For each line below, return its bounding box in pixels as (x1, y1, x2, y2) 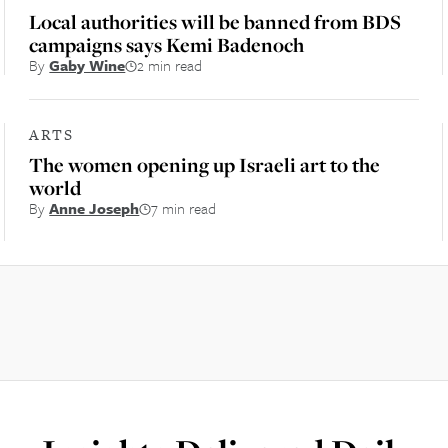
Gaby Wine (49, 54, 126, 76)
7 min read (151, 197, 217, 219)
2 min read (137, 54, 203, 76)
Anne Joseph (49, 197, 140, 219)
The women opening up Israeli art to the (29, 151, 381, 178)
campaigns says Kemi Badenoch (29, 31, 305, 58)
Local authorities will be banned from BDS (29, 8, 402, 35)
